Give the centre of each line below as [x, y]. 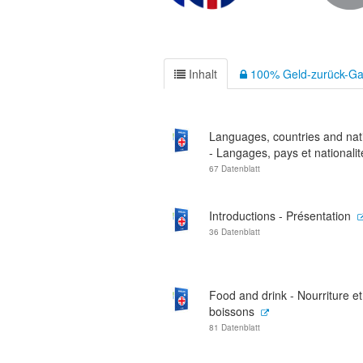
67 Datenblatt [235, 169]
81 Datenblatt [235, 327]
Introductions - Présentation [280, 216]
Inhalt [201, 74]
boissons [232, 311]
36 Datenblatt [235, 232]
